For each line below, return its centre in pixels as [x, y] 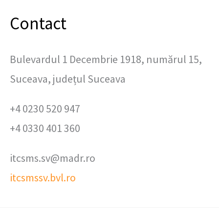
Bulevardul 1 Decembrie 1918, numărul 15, [106, 59]
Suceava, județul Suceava [68, 79]
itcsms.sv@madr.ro [53, 158]
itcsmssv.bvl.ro [43, 178]
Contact [38, 24]
